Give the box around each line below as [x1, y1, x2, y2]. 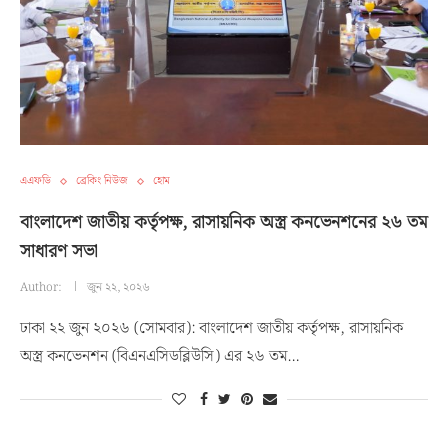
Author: [20, 278, 64, 297]
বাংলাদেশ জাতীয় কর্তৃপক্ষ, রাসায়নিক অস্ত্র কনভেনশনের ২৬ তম [20, 208, 428, 237]
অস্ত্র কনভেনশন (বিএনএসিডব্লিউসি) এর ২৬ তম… [20, 344, 299, 369]
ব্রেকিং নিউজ [76, 172, 128, 190]
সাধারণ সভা [20, 237, 98, 266]
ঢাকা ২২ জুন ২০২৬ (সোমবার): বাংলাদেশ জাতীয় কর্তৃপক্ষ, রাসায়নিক [20, 316, 403, 341]
